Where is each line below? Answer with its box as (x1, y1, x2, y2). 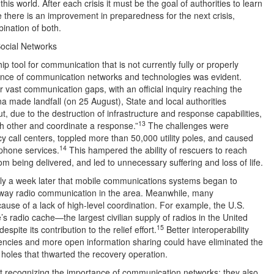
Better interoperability (164, 223, 249, 235)
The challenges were (146, 119, 229, 131)
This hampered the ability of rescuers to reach (67, 144, 247, 156)
